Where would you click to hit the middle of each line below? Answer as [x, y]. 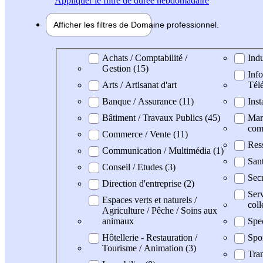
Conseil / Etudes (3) [139, 167]
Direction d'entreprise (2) [148, 183]
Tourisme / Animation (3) [149, 248]
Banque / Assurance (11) [148, 101]
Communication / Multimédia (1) [163, 150]
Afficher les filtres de [92, 24]
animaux [118, 221]
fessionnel [198, 24]
